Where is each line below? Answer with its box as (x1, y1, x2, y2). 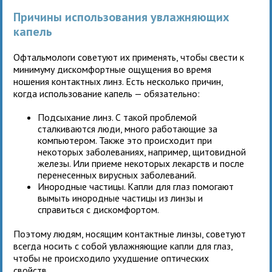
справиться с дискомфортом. (38, 203, 161, 216)
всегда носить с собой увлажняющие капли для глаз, (13, 239, 233, 252)
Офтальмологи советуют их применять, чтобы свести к (13, 50, 245, 63)
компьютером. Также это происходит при (38, 134, 212, 146)
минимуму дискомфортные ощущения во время (13, 63, 212, 75)
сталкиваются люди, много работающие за (38, 122, 218, 135)
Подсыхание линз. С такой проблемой (38, 110, 197, 123)
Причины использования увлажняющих (13, 8, 230, 25)
